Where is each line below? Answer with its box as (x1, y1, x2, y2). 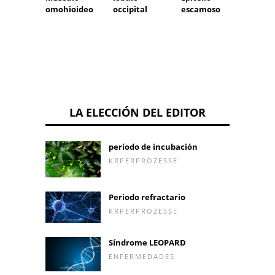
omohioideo (45, 3, 93, 15)
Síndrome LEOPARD (109, 236, 186, 248)
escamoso (180, 3, 220, 15)
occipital (113, 3, 148, 15)
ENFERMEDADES (109, 251, 175, 261)
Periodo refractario (109, 192, 185, 203)
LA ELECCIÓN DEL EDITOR (69, 104, 206, 120)
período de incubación (109, 141, 198, 152)
